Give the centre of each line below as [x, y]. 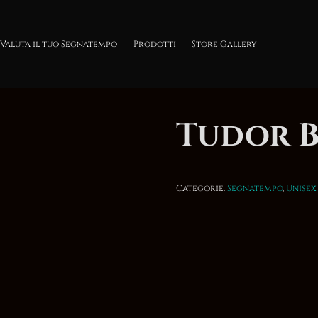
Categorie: [202, 188]
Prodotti [154, 44]
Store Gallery [224, 44]
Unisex [301, 188]
